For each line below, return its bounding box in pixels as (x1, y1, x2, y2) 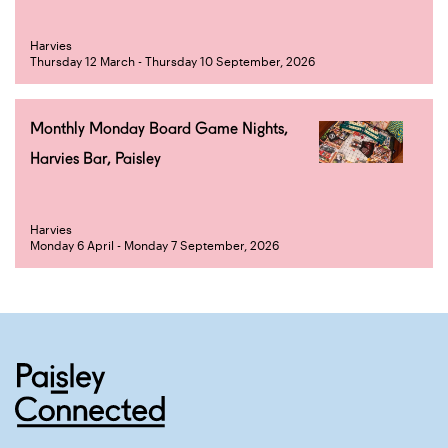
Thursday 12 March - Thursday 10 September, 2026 (30, 54, 315, 68)
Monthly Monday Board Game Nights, (30, 119, 288, 138)
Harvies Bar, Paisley (30, 149, 161, 168)
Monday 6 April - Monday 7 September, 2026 (30, 238, 279, 252)
